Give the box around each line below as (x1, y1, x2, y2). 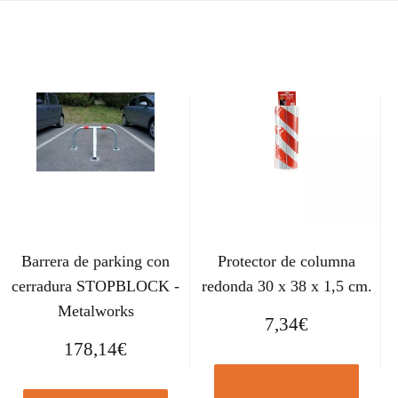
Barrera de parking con (21, 252, 171, 271)
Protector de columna (218, 252, 356, 271)
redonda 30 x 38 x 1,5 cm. (201, 277, 372, 296)
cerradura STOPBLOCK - (12, 277, 180, 296)
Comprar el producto (228, 375, 346, 391)
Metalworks (57, 302, 134, 321)
